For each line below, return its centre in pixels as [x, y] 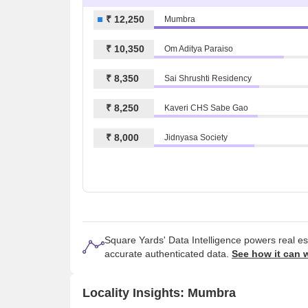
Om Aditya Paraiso [199, 49]
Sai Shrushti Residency [208, 79]
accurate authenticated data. [168, 254]
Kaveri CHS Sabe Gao [206, 108]
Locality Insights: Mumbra [159, 293]
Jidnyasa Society [196, 138]
